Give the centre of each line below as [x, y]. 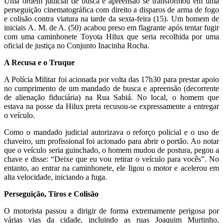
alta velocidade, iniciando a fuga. [56, 177]
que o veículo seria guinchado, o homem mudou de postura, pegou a [111, 150]
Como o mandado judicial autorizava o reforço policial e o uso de [111, 132]
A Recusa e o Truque [39, 62]
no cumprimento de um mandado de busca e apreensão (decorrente [111, 88]
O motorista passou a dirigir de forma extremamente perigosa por [111, 211]
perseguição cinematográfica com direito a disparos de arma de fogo [111, 9]
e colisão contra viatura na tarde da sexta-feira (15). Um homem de [111, 18]
